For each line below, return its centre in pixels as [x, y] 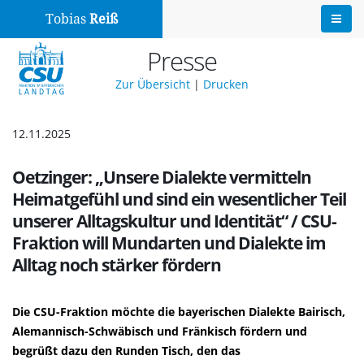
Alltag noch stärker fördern [117, 265]
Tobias [67, 19]
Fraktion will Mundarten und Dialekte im [169, 243]
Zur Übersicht [153, 84]
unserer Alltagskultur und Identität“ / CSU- [174, 221]
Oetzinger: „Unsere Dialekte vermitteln [162, 177]
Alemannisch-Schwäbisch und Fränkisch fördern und [160, 331]
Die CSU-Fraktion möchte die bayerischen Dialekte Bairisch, [179, 312]
